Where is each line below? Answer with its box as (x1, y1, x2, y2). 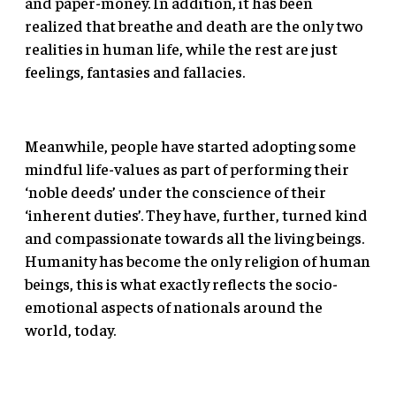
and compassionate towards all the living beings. (25, 226, 364, 247)
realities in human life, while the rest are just (25, 37, 338, 58)
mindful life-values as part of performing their (25, 157, 349, 179)
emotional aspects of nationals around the (25, 295, 323, 316)
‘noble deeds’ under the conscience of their (25, 180, 326, 202)
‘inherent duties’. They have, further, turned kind (25, 203, 368, 225)
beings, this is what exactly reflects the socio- (25, 272, 338, 293)
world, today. (25, 318, 116, 339)
